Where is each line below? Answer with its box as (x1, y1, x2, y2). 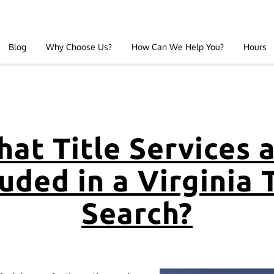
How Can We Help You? (131, 41, 224, 52)
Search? (81, 196, 193, 229)
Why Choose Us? (46, 41, 112, 52)
